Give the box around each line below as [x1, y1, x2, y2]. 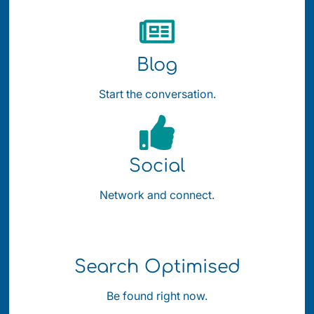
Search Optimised [74, 257, 240, 278]
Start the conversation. [98, 87, 216, 102]
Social [129, 156, 185, 177]
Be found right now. [107, 289, 207, 303]
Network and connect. [100, 188, 214, 203]
